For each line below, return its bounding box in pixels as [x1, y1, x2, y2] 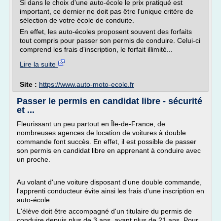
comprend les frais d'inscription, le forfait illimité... [20, 45, 173, 53]
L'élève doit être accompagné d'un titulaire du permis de [17, 207, 192, 215]
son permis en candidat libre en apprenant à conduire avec [17, 147, 201, 154]
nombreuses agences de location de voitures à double [17, 129, 186, 137]
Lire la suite [20, 60, 58, 68]
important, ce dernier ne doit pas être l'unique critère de [20, 7, 193, 15]
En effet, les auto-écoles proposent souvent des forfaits [20, 28, 192, 36]
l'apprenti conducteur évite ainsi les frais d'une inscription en [17, 187, 204, 195]
